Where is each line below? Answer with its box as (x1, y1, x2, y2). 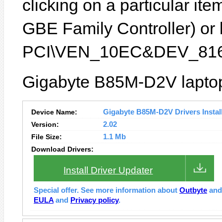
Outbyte (179, 186, 207, 194)
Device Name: (31, 108, 77, 116)
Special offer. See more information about (34, 186, 179, 194)
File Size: (31, 133, 62, 141)
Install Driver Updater (63, 165, 153, 175)
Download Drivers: (31, 145, 94, 153)
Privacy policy (70, 196, 118, 204)
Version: (31, 120, 59, 128)
